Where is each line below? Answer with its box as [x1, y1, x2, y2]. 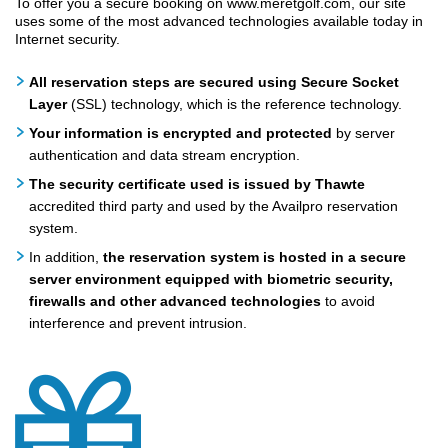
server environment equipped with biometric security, [29, 270, 393, 287]
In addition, [29, 248, 103, 265]
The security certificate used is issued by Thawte [29, 175, 365, 192]
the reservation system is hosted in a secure [103, 248, 406, 265]
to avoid [325, 292, 375, 309]
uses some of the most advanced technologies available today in [15, 12, 423, 29]
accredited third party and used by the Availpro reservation [29, 197, 398, 214]
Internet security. [15, 30, 120, 47]
